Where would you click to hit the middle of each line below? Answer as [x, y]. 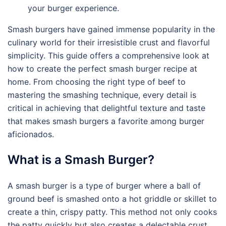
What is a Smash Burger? [81, 160]
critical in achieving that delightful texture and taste [106, 108]
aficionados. [31, 134]
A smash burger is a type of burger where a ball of [104, 186]
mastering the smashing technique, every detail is [102, 95]
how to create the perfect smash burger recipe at [102, 69]
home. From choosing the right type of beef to [97, 82]
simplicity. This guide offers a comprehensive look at [108, 55]
